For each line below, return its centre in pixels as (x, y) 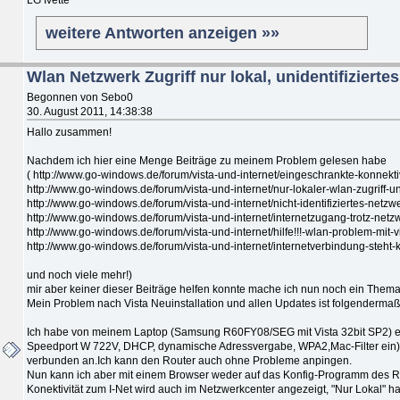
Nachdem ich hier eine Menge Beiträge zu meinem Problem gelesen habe (207, 160)
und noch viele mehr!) (79, 275)
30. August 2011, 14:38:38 (90, 111)
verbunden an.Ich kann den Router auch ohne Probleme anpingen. (189, 360)
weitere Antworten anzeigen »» (162, 33)
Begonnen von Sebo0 (80, 97)
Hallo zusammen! (69, 132)
